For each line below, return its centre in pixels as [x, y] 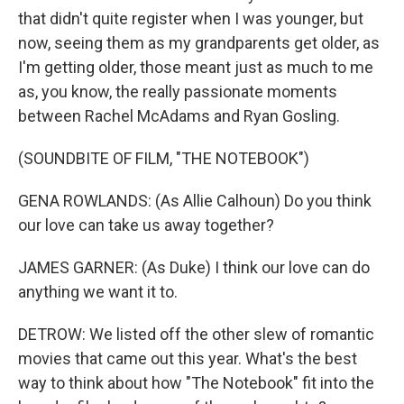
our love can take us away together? [146, 225]
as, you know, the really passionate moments [178, 92]
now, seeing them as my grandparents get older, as [199, 43]
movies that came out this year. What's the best [188, 358]
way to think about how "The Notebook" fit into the [196, 383]
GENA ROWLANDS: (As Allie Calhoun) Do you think [195, 201]
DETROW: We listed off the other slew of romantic [196, 334]
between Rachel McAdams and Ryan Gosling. [179, 116]
